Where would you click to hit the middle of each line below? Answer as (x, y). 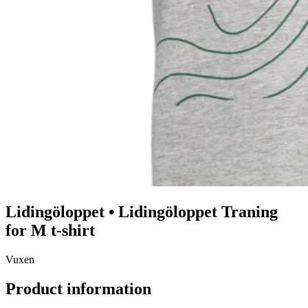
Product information (78, 289)
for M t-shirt (50, 231)
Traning (250, 212)
